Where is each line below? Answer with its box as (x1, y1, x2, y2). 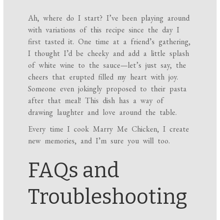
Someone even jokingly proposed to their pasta (28, 83, 187, 94)
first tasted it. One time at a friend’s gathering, (28, 36, 191, 47)
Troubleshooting (28, 185, 188, 210)
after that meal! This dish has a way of (28, 95, 164, 106)
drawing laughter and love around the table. (28, 107, 177, 118)
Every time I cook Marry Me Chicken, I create (28, 124, 190, 135)
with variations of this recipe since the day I (28, 25, 180, 35)
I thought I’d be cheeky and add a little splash (28, 48, 190, 59)
